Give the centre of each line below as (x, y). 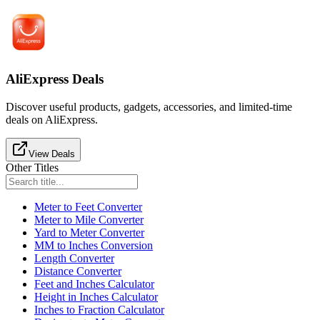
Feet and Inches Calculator (94, 284)
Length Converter (74, 258)
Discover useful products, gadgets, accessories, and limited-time (149, 106)
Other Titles (32, 167)
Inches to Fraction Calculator (99, 309)
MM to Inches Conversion (94, 245)
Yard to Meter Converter (89, 232)
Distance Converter (78, 271)
